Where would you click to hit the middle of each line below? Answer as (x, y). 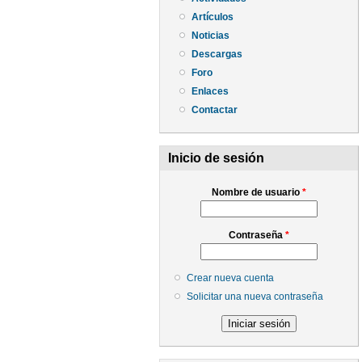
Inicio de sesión (216, 158)
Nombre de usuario (257, 193)
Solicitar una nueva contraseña (255, 297)
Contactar (215, 109)
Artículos (213, 17)
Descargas (217, 54)
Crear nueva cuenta (230, 278)
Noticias (210, 35)
